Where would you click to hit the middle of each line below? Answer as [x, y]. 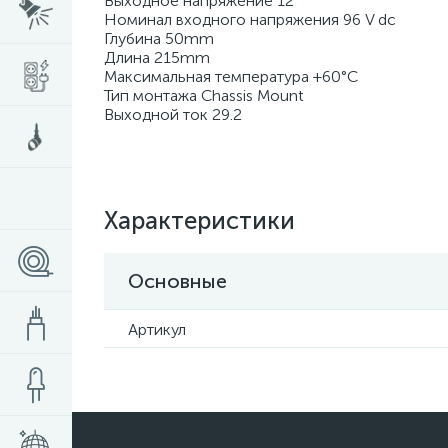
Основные [177, 281]
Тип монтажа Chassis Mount [204, 95]
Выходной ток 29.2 [173, 114]
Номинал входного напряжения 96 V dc [250, 19]
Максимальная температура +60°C [231, 76]
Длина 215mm [157, 57]
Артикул [157, 329]
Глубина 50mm [159, 38]
